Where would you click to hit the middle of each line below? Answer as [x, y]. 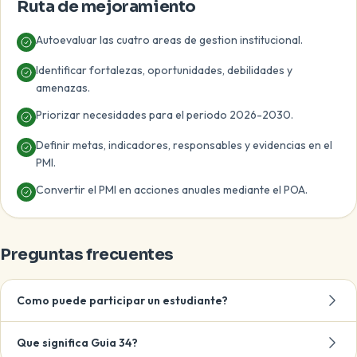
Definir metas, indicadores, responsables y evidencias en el [184, 145]
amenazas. [63, 88]
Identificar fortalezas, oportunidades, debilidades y [164, 70]
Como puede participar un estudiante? [122, 300]
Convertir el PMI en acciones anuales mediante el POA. [172, 190]
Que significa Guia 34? [77, 343]
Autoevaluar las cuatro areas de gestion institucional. [169, 40]
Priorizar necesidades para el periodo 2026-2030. [165, 115]
